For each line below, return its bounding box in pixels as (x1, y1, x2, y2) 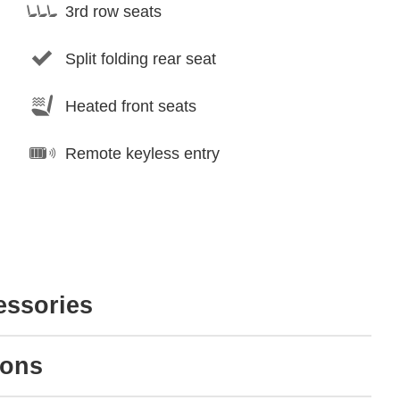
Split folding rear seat (65, 49, 216, 68)
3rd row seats (65, 2, 162, 21)
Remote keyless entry (65, 144, 220, 162)
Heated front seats (65, 96, 196, 115)
